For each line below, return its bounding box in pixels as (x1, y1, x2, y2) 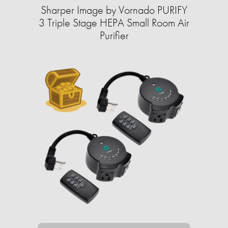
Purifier (99, 27, 129, 43)
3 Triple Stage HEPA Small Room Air (39, 15, 189, 30)
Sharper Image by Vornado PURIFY (41, 2, 187, 17)
